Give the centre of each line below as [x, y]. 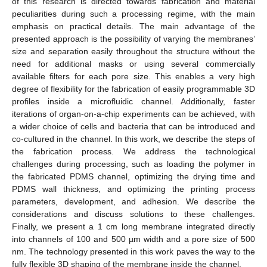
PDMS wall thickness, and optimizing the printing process [133, 189]
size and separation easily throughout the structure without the [133, 52]
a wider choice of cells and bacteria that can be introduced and [133, 127]
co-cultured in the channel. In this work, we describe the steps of [133, 139]
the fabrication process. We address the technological [133, 152]
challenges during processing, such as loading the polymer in [133, 164]
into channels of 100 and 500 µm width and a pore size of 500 [133, 239]
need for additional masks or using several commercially [133, 64]
